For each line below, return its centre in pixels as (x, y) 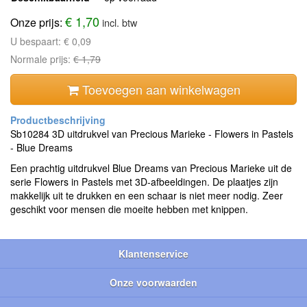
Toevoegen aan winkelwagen (159, 89)
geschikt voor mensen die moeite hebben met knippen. (129, 209)
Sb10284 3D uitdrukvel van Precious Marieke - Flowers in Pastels (152, 134)
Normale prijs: (42, 59)
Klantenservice (153, 254)
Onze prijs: (38, 23)
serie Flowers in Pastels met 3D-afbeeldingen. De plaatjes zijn (144, 182)
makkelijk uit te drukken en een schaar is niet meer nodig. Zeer (147, 196)
